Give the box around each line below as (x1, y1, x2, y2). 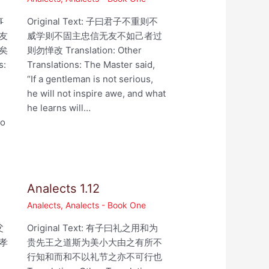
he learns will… (26, 102, 91, 114)
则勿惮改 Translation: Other (26, 44, 142, 56)
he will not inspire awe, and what (26, 88, 166, 100)
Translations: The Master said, (26, 59, 155, 71)
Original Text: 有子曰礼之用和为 (26, 222, 158, 234)
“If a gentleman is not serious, (26, 73, 153, 85)
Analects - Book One (65, 200, 146, 211)
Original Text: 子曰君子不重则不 (26, 16, 158, 28)
